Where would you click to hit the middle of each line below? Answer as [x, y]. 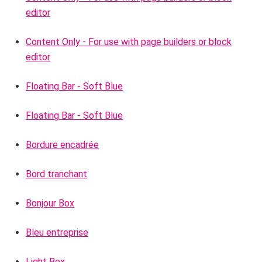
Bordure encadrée [62, 145]
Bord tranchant [56, 174]
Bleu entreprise [57, 232]
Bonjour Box [50, 203]
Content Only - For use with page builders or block [129, 42]
